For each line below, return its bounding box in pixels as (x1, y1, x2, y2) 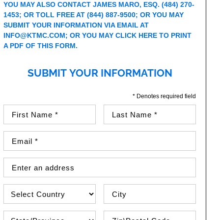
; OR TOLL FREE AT (19, 11, 87, 19)
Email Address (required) (3, 132, 82, 139)
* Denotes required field (132, 93, 196, 100)
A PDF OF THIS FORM (3, 42, 76, 50)
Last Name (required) (103, 105, 170, 113)
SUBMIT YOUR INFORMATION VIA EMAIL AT (3, 21, 149, 29)
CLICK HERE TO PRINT (115, 31, 192, 39)
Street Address (3, 158, 50, 166)
